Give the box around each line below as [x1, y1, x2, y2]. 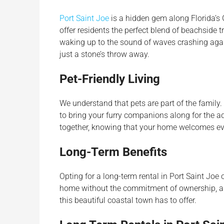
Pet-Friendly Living [59, 71, 160, 86]
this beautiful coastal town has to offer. [59, 195, 196, 205]
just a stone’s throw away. [59, 49, 149, 59]
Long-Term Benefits [59, 144, 167, 159]
